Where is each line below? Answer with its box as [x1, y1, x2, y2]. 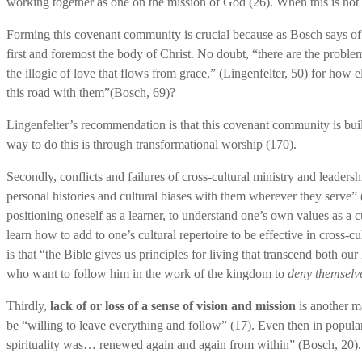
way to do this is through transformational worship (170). [6, 137, 297, 151]
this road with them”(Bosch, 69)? [6, 85, 175, 99]
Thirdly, [6, 298, 50, 313]
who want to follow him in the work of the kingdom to [6, 266, 288, 280]
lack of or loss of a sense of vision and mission [50, 298, 296, 313]
